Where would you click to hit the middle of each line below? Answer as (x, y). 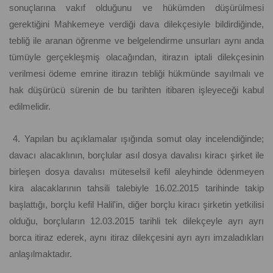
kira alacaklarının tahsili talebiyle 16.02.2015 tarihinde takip (136, 188)
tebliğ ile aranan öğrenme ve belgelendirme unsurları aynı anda (136, 41)
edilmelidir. (30, 107)
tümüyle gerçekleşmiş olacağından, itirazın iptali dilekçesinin (136, 57)
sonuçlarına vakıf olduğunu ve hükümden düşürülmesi (136, 8)
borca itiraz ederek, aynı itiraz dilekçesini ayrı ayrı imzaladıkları (136, 238)
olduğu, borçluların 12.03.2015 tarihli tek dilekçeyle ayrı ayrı (136, 221)
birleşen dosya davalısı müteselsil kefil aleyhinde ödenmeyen (136, 172)
